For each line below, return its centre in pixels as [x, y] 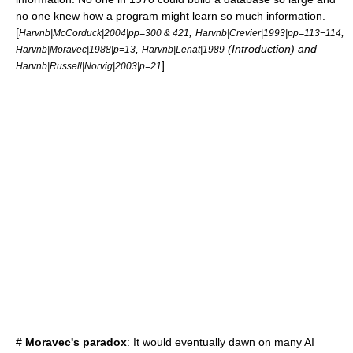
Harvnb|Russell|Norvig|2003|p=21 [89, 66]
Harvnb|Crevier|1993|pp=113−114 [268, 33]
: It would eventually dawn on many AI [221, 342]
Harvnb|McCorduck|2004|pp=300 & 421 [104, 33]
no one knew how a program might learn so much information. [171, 16]
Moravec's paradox [76, 342]
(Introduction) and [271, 49]
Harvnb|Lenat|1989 [183, 49]
